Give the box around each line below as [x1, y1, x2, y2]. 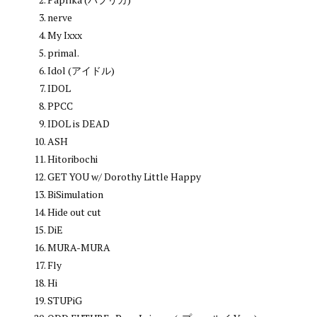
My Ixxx [47, 28, 82, 42]
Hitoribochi [47, 151, 98, 166]
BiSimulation [47, 187, 103, 201]
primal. [47, 45, 79, 59]
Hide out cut [47, 204, 101, 219]
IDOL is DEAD [47, 116, 110, 130]
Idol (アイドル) [47, 63, 115, 77]
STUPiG [47, 293, 82, 307]
